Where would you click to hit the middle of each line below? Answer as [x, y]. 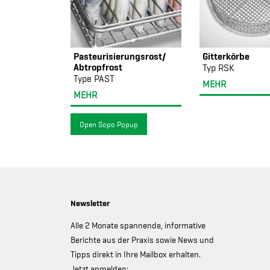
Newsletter [90, 203]
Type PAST [94, 79]
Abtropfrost [98, 67]
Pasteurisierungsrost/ [120, 56]
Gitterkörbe [226, 56]
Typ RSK [218, 68]
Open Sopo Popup [108, 124]
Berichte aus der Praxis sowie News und [142, 240]
